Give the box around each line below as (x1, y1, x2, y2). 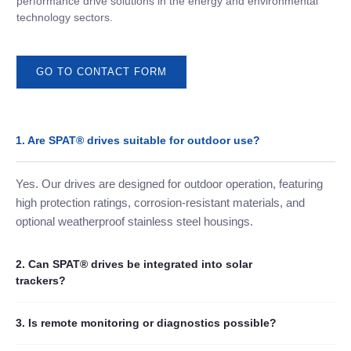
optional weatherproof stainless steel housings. (16, 214, 253, 228)
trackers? (16, 273, 66, 287)
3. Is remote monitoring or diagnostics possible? (16, 316, 277, 329)
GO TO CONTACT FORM (36, 65, 167, 78)
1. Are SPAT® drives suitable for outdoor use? (16, 133, 260, 147)
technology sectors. (16, 11, 113, 24)
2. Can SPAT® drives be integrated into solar (16, 257, 252, 270)
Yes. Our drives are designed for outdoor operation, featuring (16, 176, 323, 190)
